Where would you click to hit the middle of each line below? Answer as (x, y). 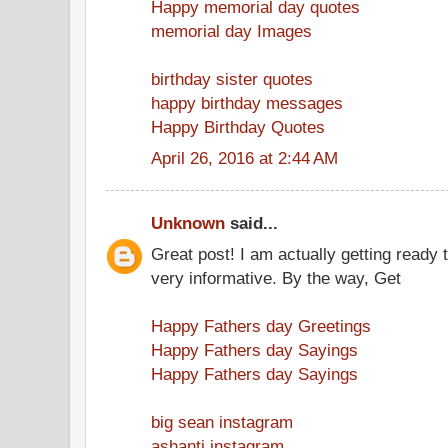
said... (251, 223)
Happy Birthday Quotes (238, 126)
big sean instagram (222, 421)
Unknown (188, 223)
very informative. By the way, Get (276, 277)
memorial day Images (231, 30)
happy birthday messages (247, 102)
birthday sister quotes (232, 78)
